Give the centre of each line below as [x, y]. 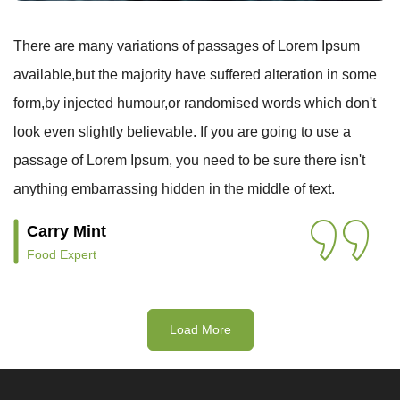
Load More [200, 329]
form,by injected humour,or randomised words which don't [195, 103]
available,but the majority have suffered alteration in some [195, 75]
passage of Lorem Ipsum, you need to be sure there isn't [189, 160]
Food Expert [62, 254]
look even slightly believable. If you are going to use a [182, 132]
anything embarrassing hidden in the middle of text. [174, 189]
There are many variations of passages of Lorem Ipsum [187, 46]
